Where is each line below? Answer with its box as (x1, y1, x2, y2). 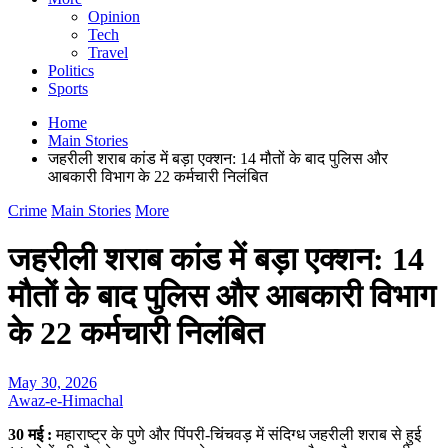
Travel (88, 44, 128, 61)
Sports (48, 80, 88, 97)
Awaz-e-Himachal (8, 391, 123, 409)
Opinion (88, 8, 140, 25)
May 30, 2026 (8, 373, 97, 391)
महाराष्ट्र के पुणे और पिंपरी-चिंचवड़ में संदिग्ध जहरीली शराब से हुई (56, 425, 421, 443)
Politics (48, 62, 94, 79)
